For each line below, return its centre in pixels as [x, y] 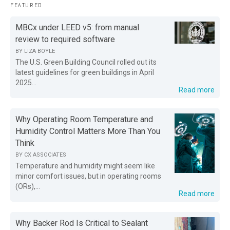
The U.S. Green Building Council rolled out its [86, 62]
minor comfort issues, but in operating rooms [88, 176]
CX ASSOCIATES [45, 155]
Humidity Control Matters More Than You [88, 131]
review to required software [65, 39]
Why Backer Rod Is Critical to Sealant [82, 223]
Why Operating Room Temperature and [84, 119]
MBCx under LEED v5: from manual [77, 27]
